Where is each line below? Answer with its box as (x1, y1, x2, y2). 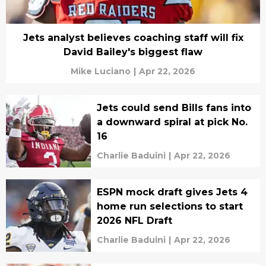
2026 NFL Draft (96, 215, 172, 227)
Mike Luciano (71, 66, 131, 77)
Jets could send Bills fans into (96, 102, 251, 114)
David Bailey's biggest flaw (64, 46, 202, 58)
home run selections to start (96, 201, 243, 213)
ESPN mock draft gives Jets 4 (96, 186, 248, 198)
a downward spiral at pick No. (96, 116, 248, 128)
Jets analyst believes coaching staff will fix (23, 32, 243, 44)
